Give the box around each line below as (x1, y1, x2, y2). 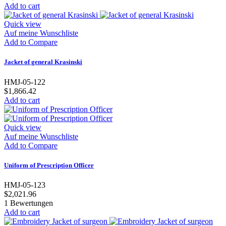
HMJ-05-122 (4, 77, 45, 86)
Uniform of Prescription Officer (4, 161, 94, 169)
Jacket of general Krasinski (4, 58, 82, 66)
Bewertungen (8, 198, 53, 207)
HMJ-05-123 (4, 180, 45, 189)
